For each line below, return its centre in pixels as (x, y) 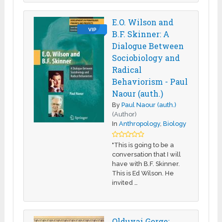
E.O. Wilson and (143, 22)
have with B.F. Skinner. (146, 164)
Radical (127, 69)
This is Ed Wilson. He (143, 173)
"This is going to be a (143, 145)
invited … (125, 182)
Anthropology (140, 123)
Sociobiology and (146, 57)
